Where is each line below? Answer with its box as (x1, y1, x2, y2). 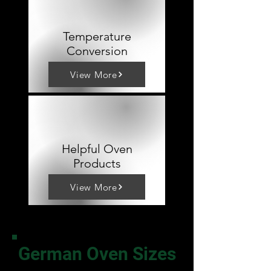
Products (73, 156, 121, 171)
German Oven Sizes (18, 243, 176, 264)
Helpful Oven (61, 142, 132, 156)
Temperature (62, 29, 131, 44)
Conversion (66, 44, 128, 58)
